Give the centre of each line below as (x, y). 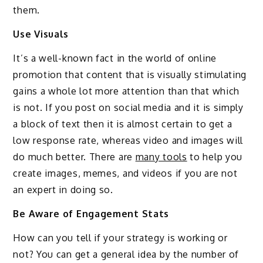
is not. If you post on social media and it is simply (128, 107)
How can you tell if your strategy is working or (120, 237)
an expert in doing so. (63, 189)
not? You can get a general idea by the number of (126, 254)
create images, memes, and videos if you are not (125, 173)
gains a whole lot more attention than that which (127, 91)
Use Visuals (41, 34)
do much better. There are (74, 156)
